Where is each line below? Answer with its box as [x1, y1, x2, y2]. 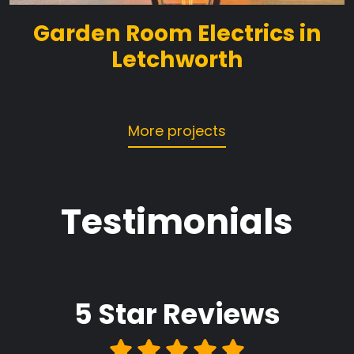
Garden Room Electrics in [32, 17, 322, 50]
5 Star [73, 295, 157, 334]
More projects [128, 121, 226, 141]
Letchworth [111, 43, 243, 76]
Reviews [156, 295, 281, 334]
